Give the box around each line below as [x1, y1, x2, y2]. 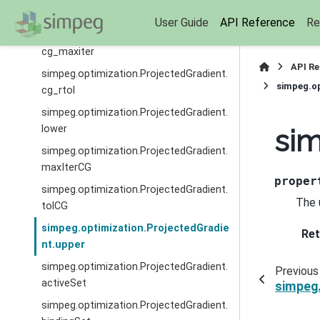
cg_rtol [41, 84, 76, 96]
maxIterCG [41, 161, 92, 174]
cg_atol [41, 7, 78, 19]
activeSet [41, 277, 87, 289]
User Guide [154, 16, 209, 29]
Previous [274, 264, 319, 279]
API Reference [219, 16, 295, 29]
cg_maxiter [41, 46, 95, 58]
